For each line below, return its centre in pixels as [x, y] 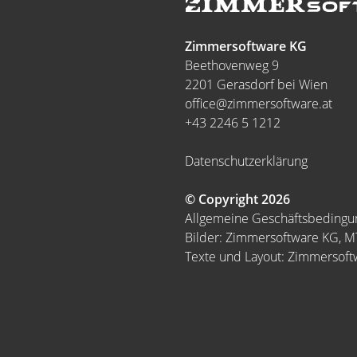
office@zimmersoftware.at [259, 104]
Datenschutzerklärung [246, 161]
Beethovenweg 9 [232, 65]
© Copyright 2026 [237, 199]
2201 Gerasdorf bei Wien [256, 84]
